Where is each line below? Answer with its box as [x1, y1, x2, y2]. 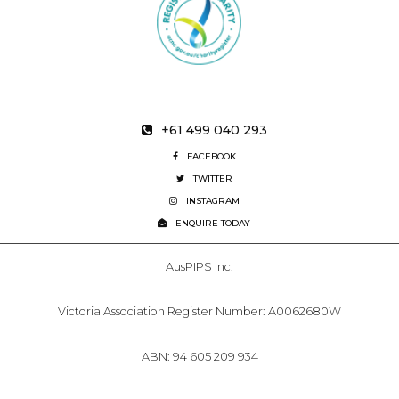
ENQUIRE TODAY [175, 217, 250, 230]
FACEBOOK [186, 151, 236, 163]
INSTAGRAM [185, 195, 240, 208]
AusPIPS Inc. [166, 259, 233, 273]
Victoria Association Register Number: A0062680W [58, 305, 341, 319]
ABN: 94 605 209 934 [141, 350, 258, 364]
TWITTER [192, 173, 232, 185]
